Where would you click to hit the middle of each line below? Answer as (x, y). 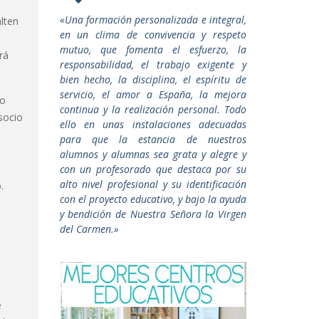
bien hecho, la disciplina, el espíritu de (153, 79)
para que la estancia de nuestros (153, 139)
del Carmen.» (89, 229)
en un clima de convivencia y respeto (153, 35)
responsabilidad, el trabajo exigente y (153, 64)
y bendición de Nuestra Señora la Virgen (153, 214)
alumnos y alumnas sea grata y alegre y (153, 154)
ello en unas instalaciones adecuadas (153, 124)
